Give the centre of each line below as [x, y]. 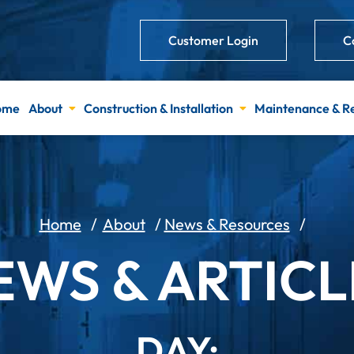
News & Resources [227, 224]
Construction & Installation [159, 108]
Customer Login [213, 40]
